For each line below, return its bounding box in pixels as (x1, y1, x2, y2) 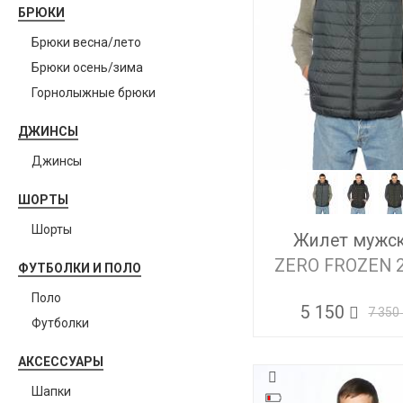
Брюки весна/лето (31, 35, 141, 49)
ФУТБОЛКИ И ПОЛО (18, 261, 141, 275)
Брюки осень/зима (31, 60, 143, 75)
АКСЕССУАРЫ (18, 354, 103, 369)
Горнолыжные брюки (31, 85, 156, 100)
